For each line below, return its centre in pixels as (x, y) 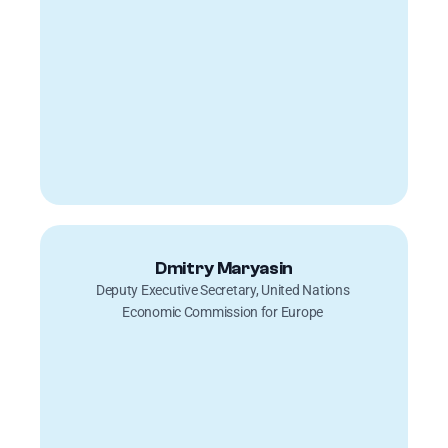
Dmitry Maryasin (224, 268)
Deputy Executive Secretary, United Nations (222, 290)
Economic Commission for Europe (224, 312)
